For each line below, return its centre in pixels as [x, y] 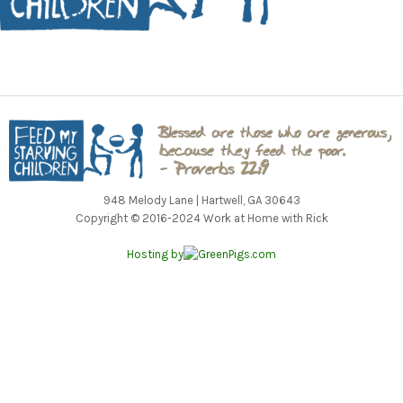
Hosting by [155, 255]
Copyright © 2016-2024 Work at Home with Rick [201, 219]
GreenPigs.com [237, 255]
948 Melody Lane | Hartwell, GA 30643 [201, 201]
